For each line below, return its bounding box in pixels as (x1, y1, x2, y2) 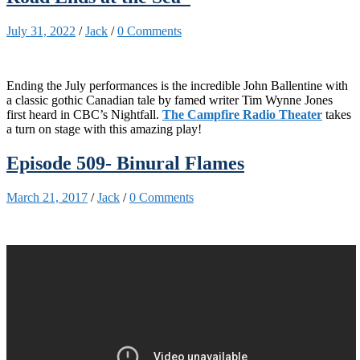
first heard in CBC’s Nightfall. (6, 107, 162, 121)
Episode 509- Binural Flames (6, 152, 244, 174)
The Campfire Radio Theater (162, 107, 322, 121)
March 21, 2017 (6, 190, 88, 204)
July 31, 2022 (6, 23, 76, 38)
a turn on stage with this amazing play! (6, 121, 202, 136)
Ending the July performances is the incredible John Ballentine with (6, 78, 348, 92)
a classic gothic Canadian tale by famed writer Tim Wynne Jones (6, 92, 333, 107)
